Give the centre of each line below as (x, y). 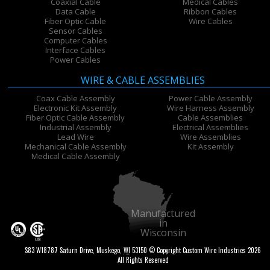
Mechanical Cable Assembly (75, 147)
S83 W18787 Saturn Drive (59, 250)
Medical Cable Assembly (75, 156)
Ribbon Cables (211, 12)
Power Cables (76, 60)
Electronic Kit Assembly (76, 108)
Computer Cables (75, 41)
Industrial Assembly (75, 127)
